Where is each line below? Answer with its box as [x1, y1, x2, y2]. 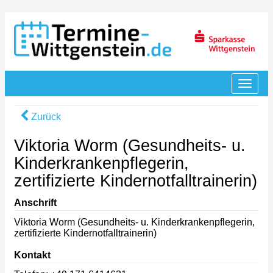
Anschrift [14, 197, 57, 208]
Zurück [29, 112, 61, 122]
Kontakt [14, 249, 51, 260]
